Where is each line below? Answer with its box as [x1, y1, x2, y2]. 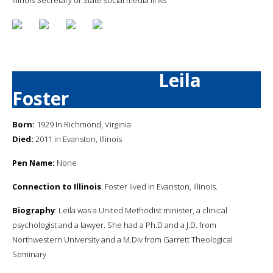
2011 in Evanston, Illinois [34, 133, 122, 144]
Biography [12, 204, 55, 216]
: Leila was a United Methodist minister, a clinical [55, 204, 227, 216]
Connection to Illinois [12, 180, 101, 192]
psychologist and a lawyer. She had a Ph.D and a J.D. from [12, 219, 216, 230]
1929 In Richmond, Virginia [35, 118, 131, 130]
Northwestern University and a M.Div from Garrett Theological [12, 233, 233, 245]
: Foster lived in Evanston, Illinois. [101, 180, 218, 192]
